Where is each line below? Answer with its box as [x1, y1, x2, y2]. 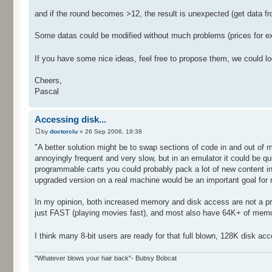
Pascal [35, 87, 59, 97]
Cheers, [35, 76, 62, 86]
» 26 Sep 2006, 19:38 [78, 127, 142, 135]
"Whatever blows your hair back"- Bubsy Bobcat [35, 254, 177, 262]
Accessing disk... [35, 114, 106, 125]
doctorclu [50, 127, 78, 135]
